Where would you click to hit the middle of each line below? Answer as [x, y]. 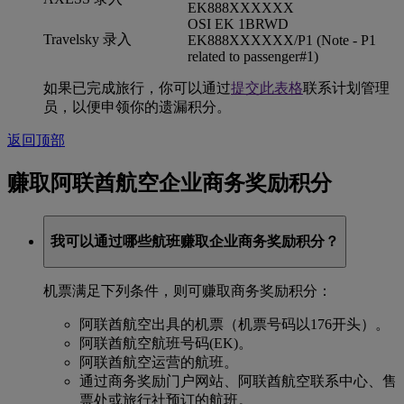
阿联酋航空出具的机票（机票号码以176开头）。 [234, 325]
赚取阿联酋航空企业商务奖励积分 [170, 184]
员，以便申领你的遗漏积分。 [137, 107]
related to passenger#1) [253, 57]
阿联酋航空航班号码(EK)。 [166, 344]
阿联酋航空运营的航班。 [159, 363]
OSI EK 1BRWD [238, 24]
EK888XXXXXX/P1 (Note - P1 [282, 41]
